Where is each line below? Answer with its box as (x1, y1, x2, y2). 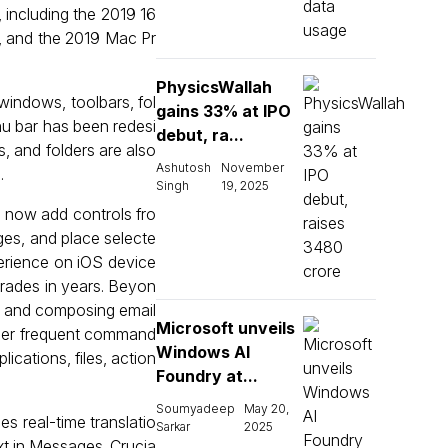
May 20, (244, 401, 290, 416)
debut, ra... (156, 125, 244, 145)
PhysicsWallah (156, 77, 272, 97)
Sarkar (156, 419, 190, 434)
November (221, 160, 285, 175)
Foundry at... (156, 366, 258, 386)
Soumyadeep (156, 401, 235, 416)
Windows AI (156, 342, 250, 362)
